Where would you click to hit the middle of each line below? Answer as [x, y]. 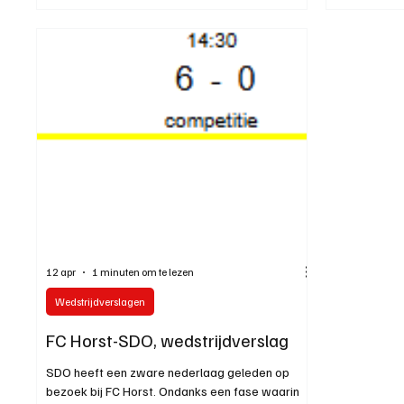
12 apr [61, 272]
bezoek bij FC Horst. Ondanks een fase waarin [173, 390]
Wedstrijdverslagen [101, 301]
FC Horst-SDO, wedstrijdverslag [168, 340]
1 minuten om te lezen [143, 272]
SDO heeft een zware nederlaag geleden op [168, 372]
